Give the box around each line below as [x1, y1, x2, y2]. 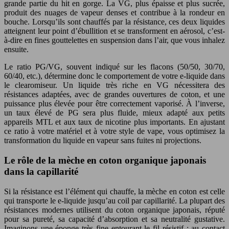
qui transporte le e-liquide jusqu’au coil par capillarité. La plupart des [4, 196, 225, 205]
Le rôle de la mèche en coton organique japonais [4, 154, 206, 166]
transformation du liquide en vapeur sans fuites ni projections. [4, 136, 201, 145]
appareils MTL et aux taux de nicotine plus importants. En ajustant [4, 118, 225, 127]
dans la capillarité [4, 166, 78, 177]
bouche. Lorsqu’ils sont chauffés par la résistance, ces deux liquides [4, 17, 225, 27]
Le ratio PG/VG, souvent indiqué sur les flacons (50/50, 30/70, [4, 62, 225, 72]
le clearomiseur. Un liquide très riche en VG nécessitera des [4, 81, 225, 90]
